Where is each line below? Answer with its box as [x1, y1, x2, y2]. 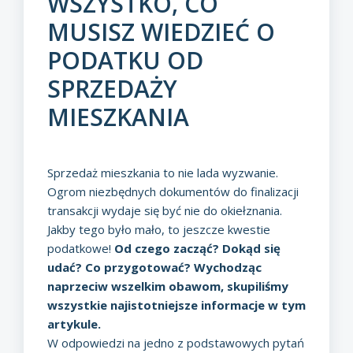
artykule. [47, 315, 101, 332]
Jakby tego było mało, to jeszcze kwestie [47, 221, 270, 237]
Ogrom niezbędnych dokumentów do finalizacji [47, 183, 299, 199]
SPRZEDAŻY [47, 72, 177, 105]
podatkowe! [47, 240, 114, 256]
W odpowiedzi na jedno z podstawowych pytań [47, 334, 304, 351]
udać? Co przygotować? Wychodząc [47, 258, 262, 275]
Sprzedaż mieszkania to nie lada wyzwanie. [47, 164, 278, 180]
